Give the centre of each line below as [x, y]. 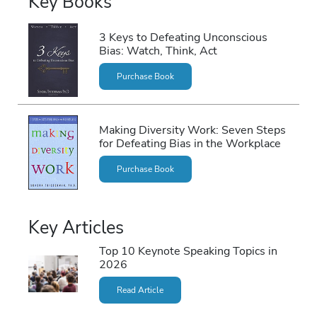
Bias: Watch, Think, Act [158, 51]
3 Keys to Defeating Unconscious [183, 38]
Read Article [140, 290]
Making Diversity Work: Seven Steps [192, 129]
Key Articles [76, 227]
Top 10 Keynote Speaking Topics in [188, 250]
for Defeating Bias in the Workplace [190, 143]
